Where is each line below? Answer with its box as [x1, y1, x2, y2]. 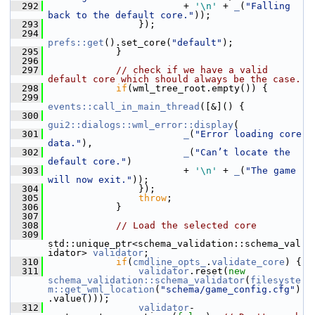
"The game [245, 165, 296, 176]
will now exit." [48, 174, 132, 185]
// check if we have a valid [116, 65, 268, 75]
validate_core [212, 257, 285, 267]
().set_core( [104, 37, 172, 48]
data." [48, 138, 82, 148]
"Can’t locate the [195, 147, 290, 157]
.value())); [48, 293, 110, 304]
